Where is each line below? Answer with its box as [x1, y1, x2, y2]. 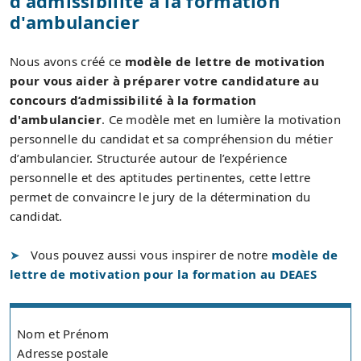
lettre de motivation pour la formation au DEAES [10, 266, 317, 283]
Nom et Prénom [17, 326, 109, 342]
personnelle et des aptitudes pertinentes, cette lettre [10, 169, 311, 186]
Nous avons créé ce [10, 53, 125, 70]
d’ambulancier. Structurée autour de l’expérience [10, 150, 288, 167]
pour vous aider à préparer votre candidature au [10, 73, 320, 89]
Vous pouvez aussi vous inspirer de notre [30, 247, 272, 263]
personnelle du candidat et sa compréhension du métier [10, 131, 333, 147]
